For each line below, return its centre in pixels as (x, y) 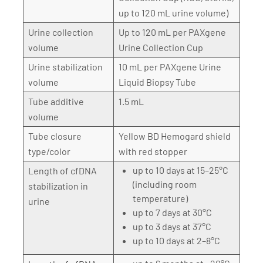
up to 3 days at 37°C (172, 226)
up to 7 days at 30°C (172, 212)
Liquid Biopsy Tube (157, 82)
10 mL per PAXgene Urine (170, 67)
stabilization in (58, 186)
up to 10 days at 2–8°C (176, 240)
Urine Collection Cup (161, 47)
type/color (49, 151)
